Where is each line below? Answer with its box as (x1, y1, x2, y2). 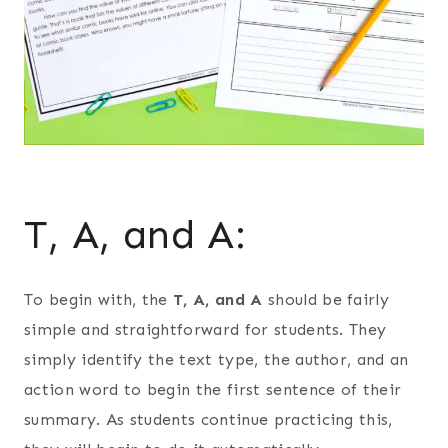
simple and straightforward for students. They (24, 320, 387, 340)
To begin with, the (24, 290, 174, 310)
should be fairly (262, 290, 390, 310)
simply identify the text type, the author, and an (24, 350, 409, 370)
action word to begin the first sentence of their (24, 380, 402, 400)
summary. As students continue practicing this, (24, 410, 393, 430)
